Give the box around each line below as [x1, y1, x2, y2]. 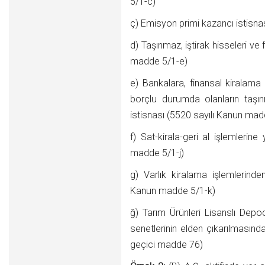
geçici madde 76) [130, 239, 203, 250]
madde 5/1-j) [130, 147, 184, 159]
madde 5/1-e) [130, 56, 188, 67]
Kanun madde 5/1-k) [130, 185, 215, 196]
